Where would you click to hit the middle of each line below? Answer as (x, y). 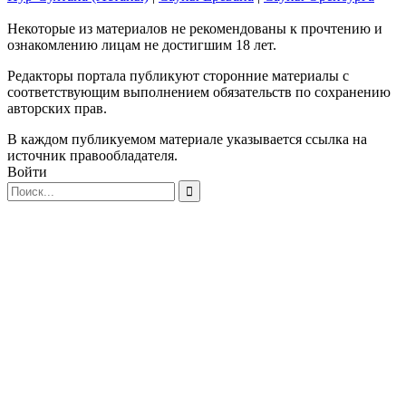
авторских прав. (57, 108)
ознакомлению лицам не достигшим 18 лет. (142, 44)
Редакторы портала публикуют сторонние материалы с (178, 75)
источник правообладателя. (92, 155)
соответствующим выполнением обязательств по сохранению (199, 92)
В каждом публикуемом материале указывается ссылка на (187, 139)
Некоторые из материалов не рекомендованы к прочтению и (195, 28)
